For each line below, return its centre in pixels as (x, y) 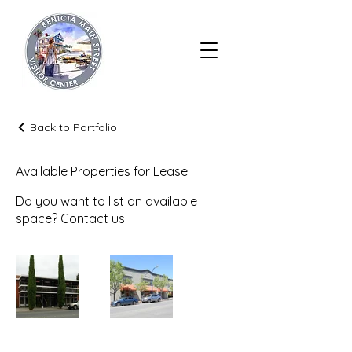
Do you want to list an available (106, 201)
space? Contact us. (71, 218)
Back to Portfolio (73, 127)
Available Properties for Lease (102, 171)
